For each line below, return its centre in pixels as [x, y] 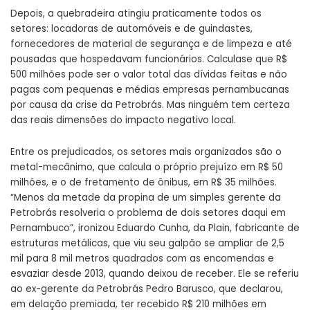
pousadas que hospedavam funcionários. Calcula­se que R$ [149, 59]
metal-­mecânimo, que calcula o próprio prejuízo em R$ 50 [147, 167]
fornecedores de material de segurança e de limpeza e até [151, 44]
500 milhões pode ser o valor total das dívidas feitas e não [149, 74]
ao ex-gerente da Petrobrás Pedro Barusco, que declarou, [147, 289]
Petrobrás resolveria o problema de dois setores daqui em [148, 212]
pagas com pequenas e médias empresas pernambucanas [150, 89]
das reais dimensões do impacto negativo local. [123, 120]
